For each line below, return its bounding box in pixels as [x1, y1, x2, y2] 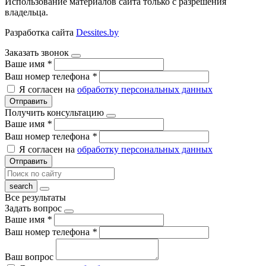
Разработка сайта [5, 27, 76, 37]
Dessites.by [76, 27, 119, 37]
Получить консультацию [5, 107, 104, 118]
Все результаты [5, 192, 66, 202]
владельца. [5, 7, 48, 17]
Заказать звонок [5, 47, 69, 58]
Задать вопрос [5, 202, 62, 213]
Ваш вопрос [5, 251, 56, 262]
